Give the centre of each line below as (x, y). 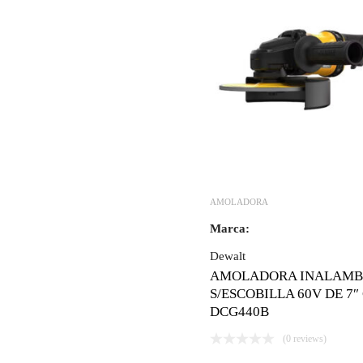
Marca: (230, 228)
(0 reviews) (305, 338)
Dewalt (228, 256)
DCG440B (239, 311)
